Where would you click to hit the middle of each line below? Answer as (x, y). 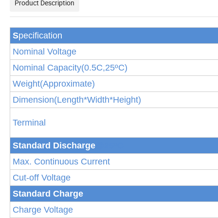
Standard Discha (47, 145)
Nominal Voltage (45, 51)
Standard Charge (48, 193)
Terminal (29, 122)
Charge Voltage (43, 209)
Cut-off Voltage (42, 177)
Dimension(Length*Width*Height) (77, 100)
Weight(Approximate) (54, 83)
